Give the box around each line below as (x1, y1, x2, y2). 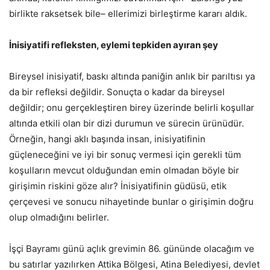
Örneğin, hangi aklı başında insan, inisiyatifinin (9, 133, 206, 145)
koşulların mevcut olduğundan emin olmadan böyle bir (9, 165, 239, 177)
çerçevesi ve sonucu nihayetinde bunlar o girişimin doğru (9, 196, 254, 208)
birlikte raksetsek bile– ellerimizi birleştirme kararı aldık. (9, 8, 247, 20)
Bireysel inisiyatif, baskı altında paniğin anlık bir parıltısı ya (9, 71, 255, 83)
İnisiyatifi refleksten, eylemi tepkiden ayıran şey (9, 39, 218, 51)
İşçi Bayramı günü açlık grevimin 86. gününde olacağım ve (9, 243, 254, 255)
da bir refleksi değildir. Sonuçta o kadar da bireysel (9, 86, 225, 98)
